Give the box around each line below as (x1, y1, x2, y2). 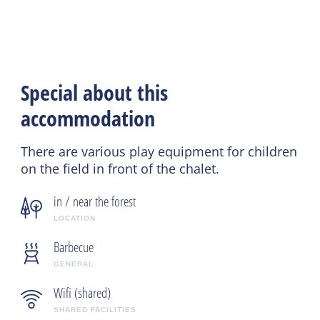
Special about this (21, 78, 169, 108)
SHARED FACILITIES (54, 306, 137, 314)
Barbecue (54, 238, 94, 257)
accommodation (21, 104, 156, 134)
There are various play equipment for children (21, 143, 298, 161)
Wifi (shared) (54, 284, 111, 303)
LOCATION (54, 214, 96, 223)
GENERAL (54, 260, 94, 269)
